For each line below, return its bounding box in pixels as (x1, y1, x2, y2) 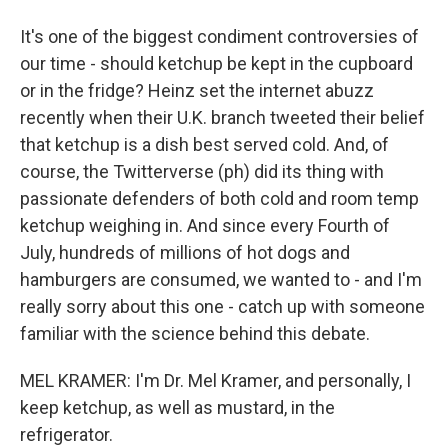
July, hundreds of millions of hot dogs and (20, 242, 350, 263)
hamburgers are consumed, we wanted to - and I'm (20, 269, 422, 290)
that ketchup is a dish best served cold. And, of (20, 134, 389, 155)
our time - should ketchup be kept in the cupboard (20, 53, 413, 74)
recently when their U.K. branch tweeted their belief (20, 107, 425, 128)
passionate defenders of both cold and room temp (20, 188, 419, 209)
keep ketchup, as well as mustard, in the (20, 397, 335, 418)
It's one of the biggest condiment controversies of (20, 26, 419, 47)
